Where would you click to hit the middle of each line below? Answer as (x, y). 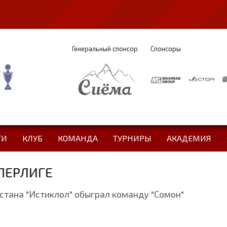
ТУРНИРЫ (132, 138)
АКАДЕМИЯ (189, 138)
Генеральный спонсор (105, 49)
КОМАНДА (78, 138)
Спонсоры (165, 49)
